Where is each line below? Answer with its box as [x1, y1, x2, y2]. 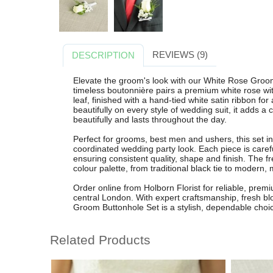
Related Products [50, 233, 151, 247]
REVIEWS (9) [152, 49, 208, 60]
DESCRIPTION [72, 50, 135, 61]
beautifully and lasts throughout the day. [73, 114, 227, 124]
